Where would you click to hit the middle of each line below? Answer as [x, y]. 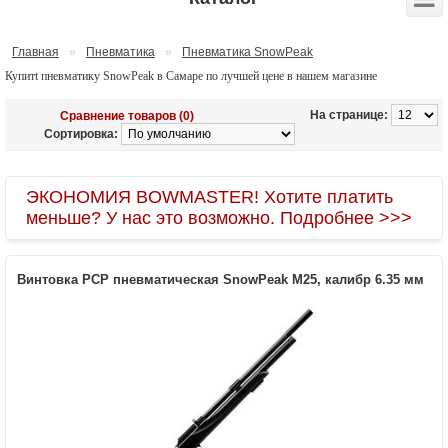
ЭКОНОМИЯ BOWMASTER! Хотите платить [209, 197]
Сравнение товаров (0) [127, 116]
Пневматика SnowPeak [247, 52]
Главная [35, 52]
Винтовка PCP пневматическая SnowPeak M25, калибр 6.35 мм [220, 279]
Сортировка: [81, 134]
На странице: [349, 115]
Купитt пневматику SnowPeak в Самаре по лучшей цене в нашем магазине [191, 76]
